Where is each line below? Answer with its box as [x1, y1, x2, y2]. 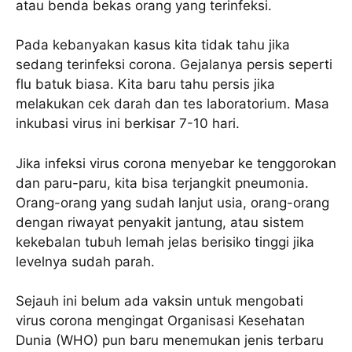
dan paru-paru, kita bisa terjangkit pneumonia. [16, 174, 309, 191]
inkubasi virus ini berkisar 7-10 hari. [16, 115, 240, 132]
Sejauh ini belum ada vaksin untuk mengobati [16, 293, 303, 310]
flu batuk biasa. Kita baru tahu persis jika [16, 76, 275, 93]
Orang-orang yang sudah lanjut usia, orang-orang [16, 194, 329, 211]
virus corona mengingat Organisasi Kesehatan [16, 313, 305, 329]
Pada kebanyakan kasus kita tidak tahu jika [16, 37, 290, 53]
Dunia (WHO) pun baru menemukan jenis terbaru [16, 332, 324, 349]
